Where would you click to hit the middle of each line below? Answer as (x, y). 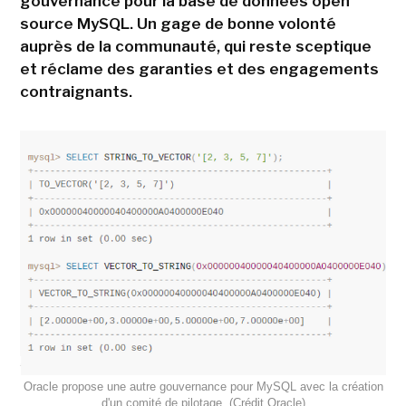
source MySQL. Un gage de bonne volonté (178, 24)
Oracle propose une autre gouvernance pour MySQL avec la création (203, 386)
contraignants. (76, 92)
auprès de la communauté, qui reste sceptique (195, 47)
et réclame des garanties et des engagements (199, 69)
